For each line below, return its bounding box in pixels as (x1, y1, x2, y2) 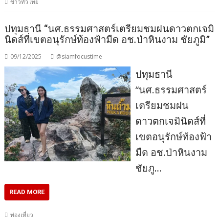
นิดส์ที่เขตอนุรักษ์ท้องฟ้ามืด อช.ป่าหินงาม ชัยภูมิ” (4, 33, 210, 45)
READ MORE (9, 188, 45, 196)
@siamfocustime (56, 52, 103, 61)
